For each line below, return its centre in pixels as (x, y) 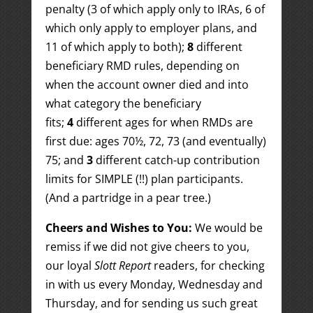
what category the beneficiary (123, 103)
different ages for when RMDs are (164, 122)
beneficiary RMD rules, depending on (142, 66)
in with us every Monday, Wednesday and (154, 284)
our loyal (70, 265)
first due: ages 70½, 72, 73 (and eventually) (155, 141)
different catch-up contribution (176, 160)
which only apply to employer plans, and (151, 28)
